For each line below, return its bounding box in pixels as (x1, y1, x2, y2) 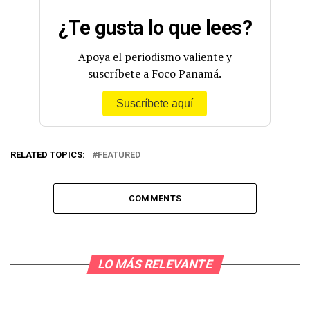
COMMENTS (128, 193, 182, 204)
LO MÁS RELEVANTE (95, 257, 215, 272)
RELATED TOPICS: (10, 149, 85, 161)
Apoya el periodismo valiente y (77, 49, 232, 65)
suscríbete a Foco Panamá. (88, 66, 222, 82)
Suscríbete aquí (116, 98, 194, 110)
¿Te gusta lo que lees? (57, 16, 253, 40)
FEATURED (98, 149, 140, 161)
